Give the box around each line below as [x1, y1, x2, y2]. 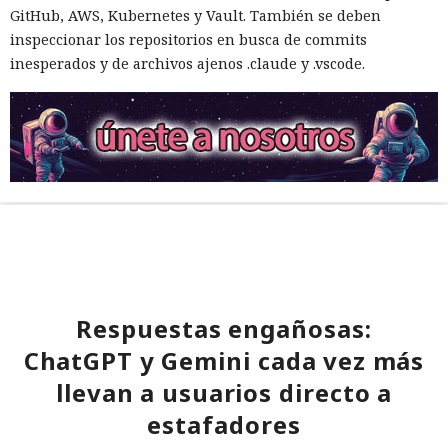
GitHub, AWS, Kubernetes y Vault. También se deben [10, 5, 381, 25]
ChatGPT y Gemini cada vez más [23, 344, 425, 377]
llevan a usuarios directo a [55, 376, 393, 409]
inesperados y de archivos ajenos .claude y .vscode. [10, 53, 365, 73]
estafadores [147, 408, 301, 441]
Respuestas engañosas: [76, 312, 372, 345]
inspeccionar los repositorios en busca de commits [10, 29, 367, 49]
